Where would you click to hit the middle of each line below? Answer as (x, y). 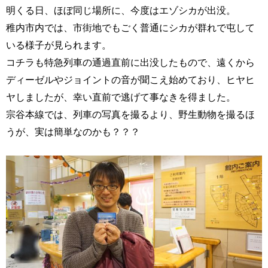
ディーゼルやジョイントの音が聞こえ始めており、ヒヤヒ (130, 80)
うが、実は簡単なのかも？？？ (73, 132)
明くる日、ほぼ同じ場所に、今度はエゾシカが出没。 (121, 10)
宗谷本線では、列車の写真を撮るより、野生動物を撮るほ (130, 115)
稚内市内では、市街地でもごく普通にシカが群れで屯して (130, 28)
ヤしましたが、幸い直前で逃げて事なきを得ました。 (121, 97)
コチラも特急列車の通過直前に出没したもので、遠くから (130, 63)
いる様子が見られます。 (59, 45)
